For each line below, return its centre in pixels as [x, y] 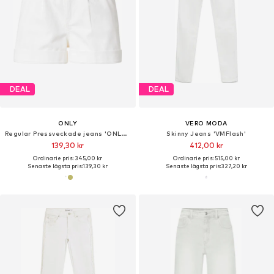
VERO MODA [206, 123]
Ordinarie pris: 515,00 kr [206, 158]
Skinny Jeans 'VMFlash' [206, 133]
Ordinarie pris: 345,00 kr [68, 158]
